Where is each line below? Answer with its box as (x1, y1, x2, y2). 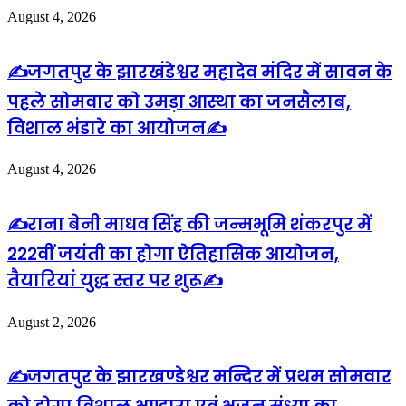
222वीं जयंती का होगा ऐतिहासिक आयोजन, (7, 242, 339, 267)
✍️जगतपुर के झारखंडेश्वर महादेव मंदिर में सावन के (7, 59, 392, 84)
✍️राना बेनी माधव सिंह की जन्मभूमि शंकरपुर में (7, 212, 372, 237)
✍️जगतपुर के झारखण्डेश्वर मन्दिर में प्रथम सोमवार (7, 364, 391, 390)
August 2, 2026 (7, 314, 96, 330)
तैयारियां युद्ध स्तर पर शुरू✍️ (7, 268, 222, 294)
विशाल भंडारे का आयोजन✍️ (7, 115, 226, 140)
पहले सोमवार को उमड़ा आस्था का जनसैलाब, (7, 89, 351, 114)
